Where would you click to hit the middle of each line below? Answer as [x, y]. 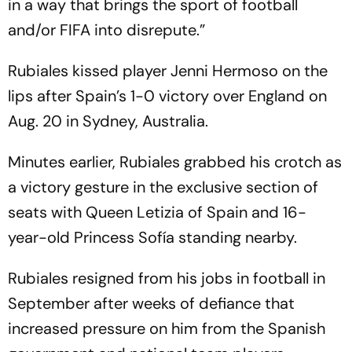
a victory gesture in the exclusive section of [163, 187]
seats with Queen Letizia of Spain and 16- [157, 212]
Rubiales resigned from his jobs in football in [167, 278]
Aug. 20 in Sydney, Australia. [108, 121]
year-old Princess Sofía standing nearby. [152, 237]
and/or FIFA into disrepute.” [106, 29]
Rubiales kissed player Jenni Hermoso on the [168, 70]
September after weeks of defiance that [151, 303]
